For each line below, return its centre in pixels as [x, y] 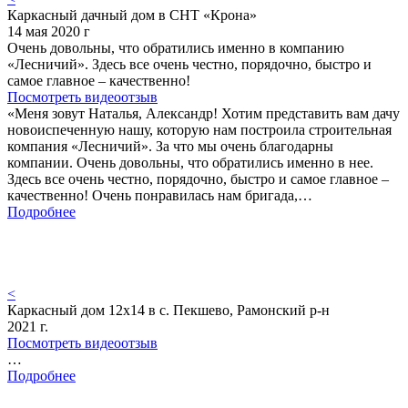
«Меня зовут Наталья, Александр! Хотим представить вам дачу [204, 114]
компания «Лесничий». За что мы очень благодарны [170, 147]
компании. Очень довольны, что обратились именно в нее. [190, 163]
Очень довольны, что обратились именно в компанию [176, 48]
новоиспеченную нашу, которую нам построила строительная [199, 130]
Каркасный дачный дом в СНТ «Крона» [132, 15]
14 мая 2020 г [49, 32]
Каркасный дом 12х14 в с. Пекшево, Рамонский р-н [168, 311]
